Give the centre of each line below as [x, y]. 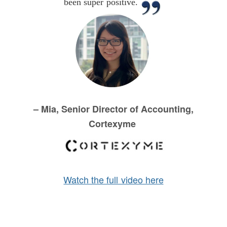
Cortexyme [113, 124]
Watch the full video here [113, 180]
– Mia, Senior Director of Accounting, [113, 109]
